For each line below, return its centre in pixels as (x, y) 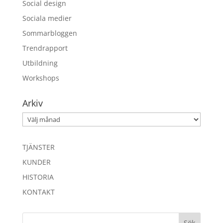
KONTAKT (38, 192)
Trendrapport (45, 48)
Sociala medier (47, 18)
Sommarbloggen (50, 33)
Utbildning (40, 63)
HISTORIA (38, 177)
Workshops (41, 78)
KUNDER (36, 162)
